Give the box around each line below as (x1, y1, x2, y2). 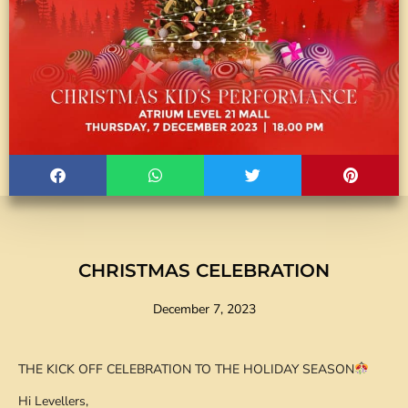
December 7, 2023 (152, 300, 256, 318)
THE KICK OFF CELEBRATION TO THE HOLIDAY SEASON (18, 360, 354, 378)
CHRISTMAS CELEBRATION (78, 259, 330, 281)
